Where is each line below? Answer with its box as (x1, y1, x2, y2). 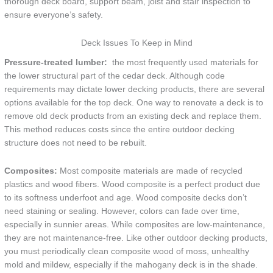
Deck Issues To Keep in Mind (80, 38, 193, 48)
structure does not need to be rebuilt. (4, 138, 147, 148)
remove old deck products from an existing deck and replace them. (4, 112, 262, 121)
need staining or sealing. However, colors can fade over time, (4, 207, 240, 216)
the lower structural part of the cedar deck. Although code (4, 71, 225, 81)
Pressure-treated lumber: (4, 58, 110, 68)
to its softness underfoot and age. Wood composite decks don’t (4, 193, 247, 203)
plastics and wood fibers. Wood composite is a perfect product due (4, 180, 261, 190)
